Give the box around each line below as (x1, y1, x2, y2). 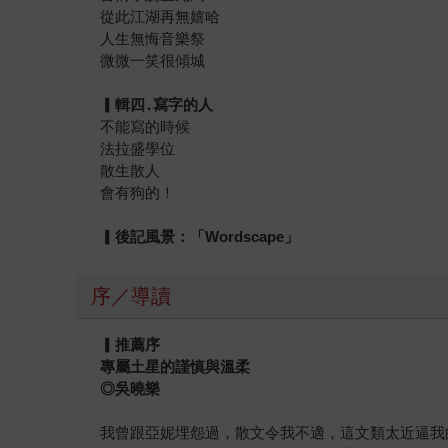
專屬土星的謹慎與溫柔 (100, 357, 251, 375)
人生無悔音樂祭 (100, 29, 206, 47)
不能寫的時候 (100, 117, 191, 135)
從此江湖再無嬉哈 (100, 7, 221, 25)
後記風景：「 (115, 227, 206, 245)
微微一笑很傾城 (100, 51, 206, 69)
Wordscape (205, 227, 285, 245)
